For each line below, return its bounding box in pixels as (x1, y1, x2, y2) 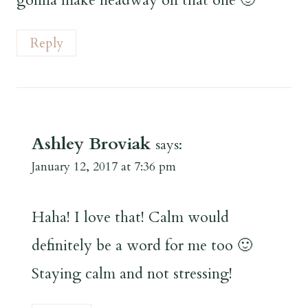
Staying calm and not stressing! (32, 263, 232, 285)
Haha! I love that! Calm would (32, 207, 229, 228)
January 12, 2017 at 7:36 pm (32, 158, 176, 175)
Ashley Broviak (32, 132, 151, 155)
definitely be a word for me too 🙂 (32, 235, 252, 256)
